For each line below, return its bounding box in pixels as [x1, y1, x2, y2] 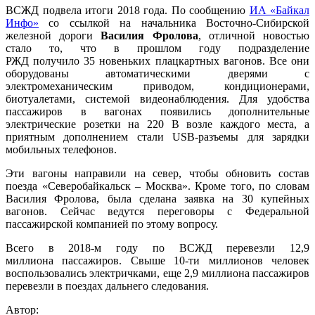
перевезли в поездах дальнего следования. [6, 280, 209, 292]
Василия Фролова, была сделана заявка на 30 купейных [6, 193, 309, 205]
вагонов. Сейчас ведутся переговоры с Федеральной [6, 205, 309, 218]
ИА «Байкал [249, 4, 309, 17]
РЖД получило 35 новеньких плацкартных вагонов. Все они [6, 55, 309, 67]
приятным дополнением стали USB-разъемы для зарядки [6, 131, 309, 143]
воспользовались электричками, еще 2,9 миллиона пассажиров [6, 267, 309, 280]
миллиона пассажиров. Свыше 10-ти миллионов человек [6, 255, 309, 267]
